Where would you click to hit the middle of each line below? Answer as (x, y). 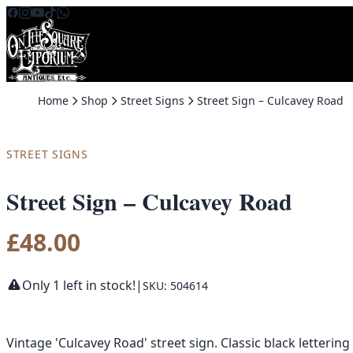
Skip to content (51, 15)
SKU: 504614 (175, 285)
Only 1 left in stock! (79, 286)
